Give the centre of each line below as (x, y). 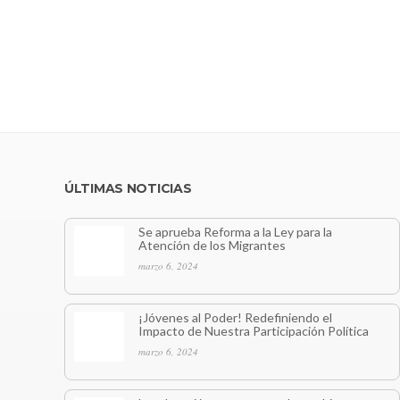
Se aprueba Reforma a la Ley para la (235, 232)
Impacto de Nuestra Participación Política (254, 331)
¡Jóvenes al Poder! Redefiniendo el (235, 317)
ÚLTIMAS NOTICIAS (128, 188)
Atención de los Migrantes (212, 245)
